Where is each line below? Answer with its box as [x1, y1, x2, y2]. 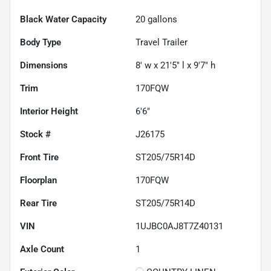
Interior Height [20, 106, 78, 117]
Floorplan [20, 175, 57, 186]
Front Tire [20, 152, 59, 163]
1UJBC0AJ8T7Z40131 [135, 221, 223, 232]
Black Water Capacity [20, 14, 106, 25]
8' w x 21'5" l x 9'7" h [135, 60, 215, 71]
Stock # [20, 129, 51, 140]
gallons [145, 14, 177, 25]
